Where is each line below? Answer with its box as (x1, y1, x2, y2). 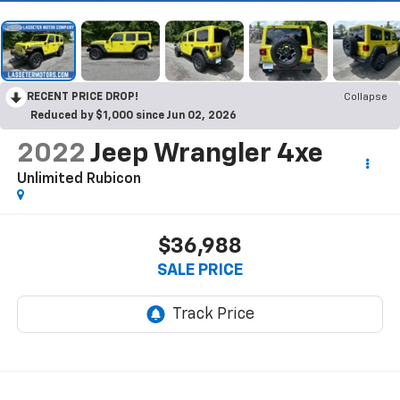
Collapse (344, 91, 387, 103)
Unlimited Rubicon (16, 171, 141, 187)
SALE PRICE (157, 262, 243, 279)
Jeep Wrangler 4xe (89, 140, 323, 168)
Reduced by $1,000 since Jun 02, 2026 (30, 110, 237, 121)
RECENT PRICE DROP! (27, 91, 138, 103)
